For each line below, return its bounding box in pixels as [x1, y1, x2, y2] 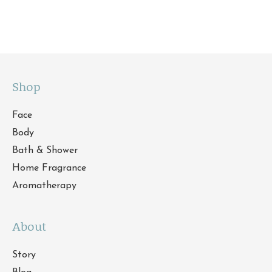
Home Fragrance [12, 163, 86, 174]
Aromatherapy [12, 181, 76, 191]
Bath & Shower [12, 146, 78, 156]
